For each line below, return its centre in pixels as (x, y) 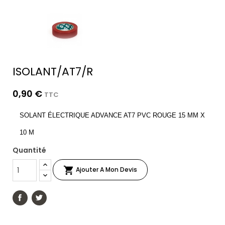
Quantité (29, 150)
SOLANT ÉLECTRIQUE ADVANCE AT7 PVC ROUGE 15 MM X (112, 115)
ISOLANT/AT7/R (53, 72)
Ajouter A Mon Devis (106, 170)
